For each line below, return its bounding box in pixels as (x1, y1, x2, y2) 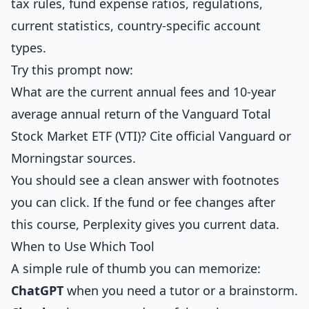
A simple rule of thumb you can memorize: (11, 260, 261, 277)
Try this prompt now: (11, 61, 133, 78)
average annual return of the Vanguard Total (11, 106, 271, 122)
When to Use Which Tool (11, 238, 154, 255)
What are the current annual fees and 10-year (11, 83, 276, 100)
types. (11, 39, 46, 56)
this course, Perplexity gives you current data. (11, 216, 279, 232)
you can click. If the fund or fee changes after (11, 194, 275, 210)
